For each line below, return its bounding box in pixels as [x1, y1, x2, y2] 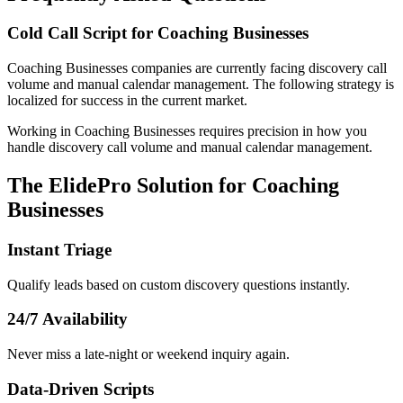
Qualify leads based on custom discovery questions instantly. [7, 276, 350, 292]
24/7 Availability [7, 309, 128, 329]
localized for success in [7, 93, 141, 109]
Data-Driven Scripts [7, 379, 154, 399]
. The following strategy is [246, 76, 394, 93]
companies [128, 60, 192, 76]
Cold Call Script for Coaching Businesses [7, 23, 309, 43]
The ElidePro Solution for [7, 174, 252, 198]
